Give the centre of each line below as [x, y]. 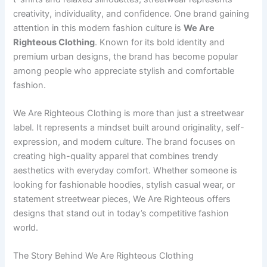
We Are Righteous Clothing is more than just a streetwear [129, 114]
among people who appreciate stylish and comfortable [124, 71]
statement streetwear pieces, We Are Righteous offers [122, 199]
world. [26, 228]
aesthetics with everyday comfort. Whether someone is [125, 171]
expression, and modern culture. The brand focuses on [125, 142]
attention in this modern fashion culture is [99, 28]
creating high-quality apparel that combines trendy [116, 156]
